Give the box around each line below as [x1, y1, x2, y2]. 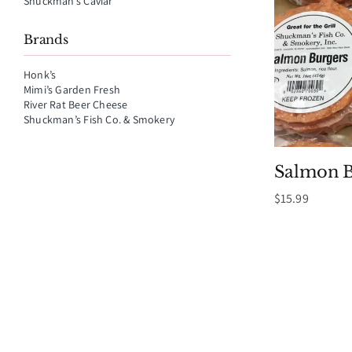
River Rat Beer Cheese [24, 97, 128, 112]
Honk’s [24, 68, 57, 82]
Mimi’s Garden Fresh [24, 82, 120, 97]
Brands [24, 31, 68, 47]
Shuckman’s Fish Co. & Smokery [24, 112, 175, 126]
